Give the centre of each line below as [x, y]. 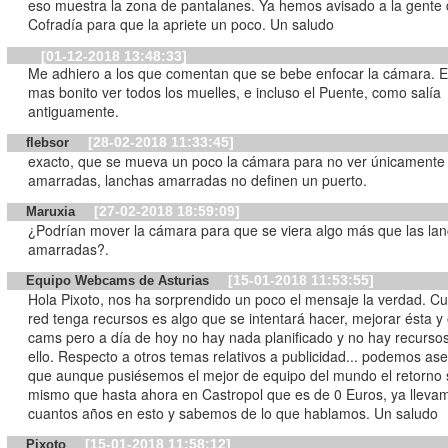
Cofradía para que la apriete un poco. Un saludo [181, 24]
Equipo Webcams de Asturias [120, 281]
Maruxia [53, 212]
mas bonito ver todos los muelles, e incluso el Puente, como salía [235, 92]
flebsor [50, 143]
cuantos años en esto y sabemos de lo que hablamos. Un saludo [233, 412]
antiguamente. [74, 111]
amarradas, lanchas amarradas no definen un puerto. [198, 180]
